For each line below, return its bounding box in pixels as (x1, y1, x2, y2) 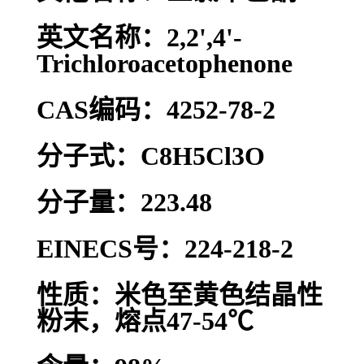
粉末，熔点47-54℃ (37, 306, 253, 336)
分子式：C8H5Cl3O (37, 141, 265, 171)
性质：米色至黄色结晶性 (37, 280, 323, 310)
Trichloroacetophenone (37, 49, 292, 79)
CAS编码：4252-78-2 (37, 95, 275, 125)
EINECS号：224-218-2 (37, 234, 293, 264)
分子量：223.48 (37, 188, 212, 218)
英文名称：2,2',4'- (37, 23, 242, 53)
